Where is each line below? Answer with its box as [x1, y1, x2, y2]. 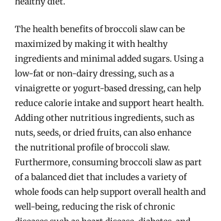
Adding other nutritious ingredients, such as [15, 112, 194, 123]
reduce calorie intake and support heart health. [15, 97, 204, 109]
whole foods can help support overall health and [15, 186, 206, 197]
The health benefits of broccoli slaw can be [15, 23, 185, 35]
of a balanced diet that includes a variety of [15, 171, 186, 183]
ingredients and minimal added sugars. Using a [15, 53, 204, 64]
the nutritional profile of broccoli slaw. [15, 142, 170, 153]
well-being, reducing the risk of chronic [15, 201, 175, 212]
